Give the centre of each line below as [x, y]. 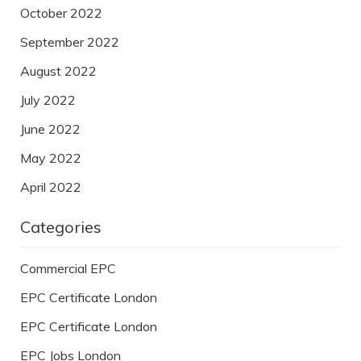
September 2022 [70, 42]
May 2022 [51, 158]
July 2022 [48, 100]
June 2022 [50, 129]
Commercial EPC [68, 269]
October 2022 [61, 13]
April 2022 [51, 187]
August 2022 [58, 71]
